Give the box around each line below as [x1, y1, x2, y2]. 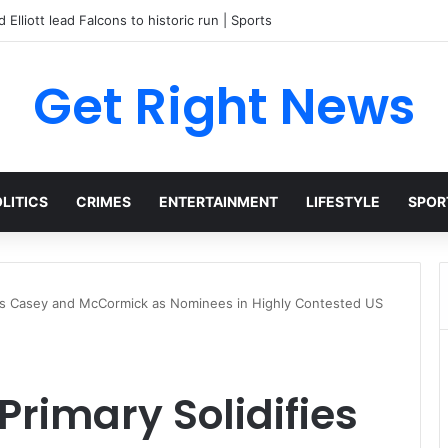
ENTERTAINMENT [159, 193, 278, 210]
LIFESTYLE [306, 193, 380, 210]
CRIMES [76, 193, 131, 210]
